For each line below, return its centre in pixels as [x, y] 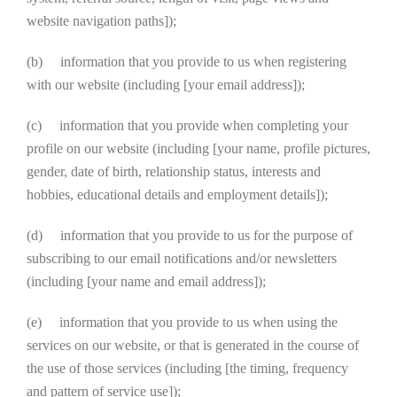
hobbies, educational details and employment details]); [177, 195]
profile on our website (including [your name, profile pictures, [198, 148]
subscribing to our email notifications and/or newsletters [182, 258]
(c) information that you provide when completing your [187, 125]
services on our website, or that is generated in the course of [193, 345]
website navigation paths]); [101, 21]
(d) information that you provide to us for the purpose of [190, 235]
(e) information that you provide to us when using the [182, 322]
